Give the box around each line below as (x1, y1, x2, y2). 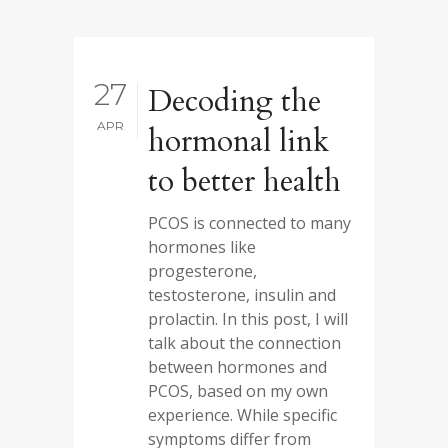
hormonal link (148, 121, 329, 162)
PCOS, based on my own (148, 380, 328, 402)
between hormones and (148, 356, 327, 378)
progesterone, (148, 260, 257, 282)
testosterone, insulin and (148, 284, 336, 306)
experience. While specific (148, 404, 337, 426)
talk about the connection (148, 332, 341, 354)
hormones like (148, 236, 256, 258)
